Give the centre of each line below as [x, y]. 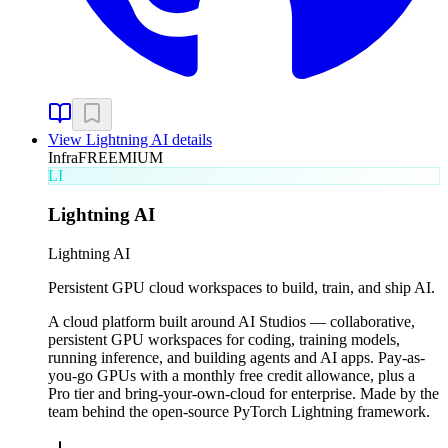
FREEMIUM [120, 158]
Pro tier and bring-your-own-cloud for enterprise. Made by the [243, 393]
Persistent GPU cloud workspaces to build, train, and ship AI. [241, 287]
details [190, 140]
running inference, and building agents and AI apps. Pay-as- [236, 357]
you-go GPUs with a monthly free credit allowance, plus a [231, 375]
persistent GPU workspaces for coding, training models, [224, 339]
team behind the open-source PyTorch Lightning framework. [239, 411]
